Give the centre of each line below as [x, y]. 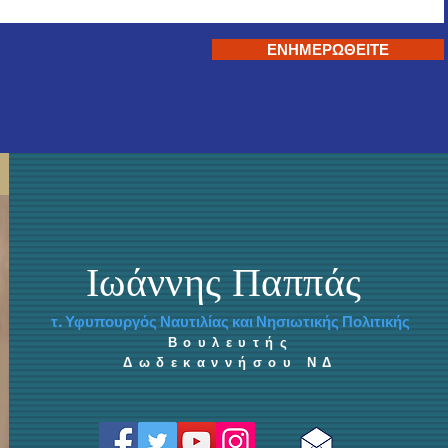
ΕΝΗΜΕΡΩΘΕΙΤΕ [328, 50]
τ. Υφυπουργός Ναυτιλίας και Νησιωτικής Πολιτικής [231, 322]
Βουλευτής [230, 343]
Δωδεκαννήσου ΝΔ [230, 363]
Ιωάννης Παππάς [223, 283]
